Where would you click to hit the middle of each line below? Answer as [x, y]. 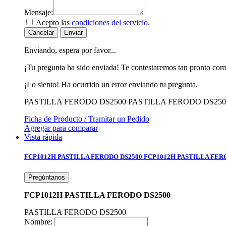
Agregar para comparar [61, 128]
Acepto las [54, 22]
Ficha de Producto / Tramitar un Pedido [87, 119]
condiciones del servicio [110, 22]
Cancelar [41, 32]
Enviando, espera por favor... [70, 50]
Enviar [73, 32]
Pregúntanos [47, 177]
